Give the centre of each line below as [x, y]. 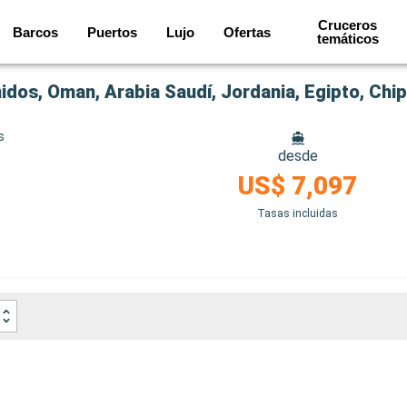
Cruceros [348, 25]
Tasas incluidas [298, 213]
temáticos [347, 39]
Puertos [113, 32]
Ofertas [248, 32]
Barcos [36, 32]
